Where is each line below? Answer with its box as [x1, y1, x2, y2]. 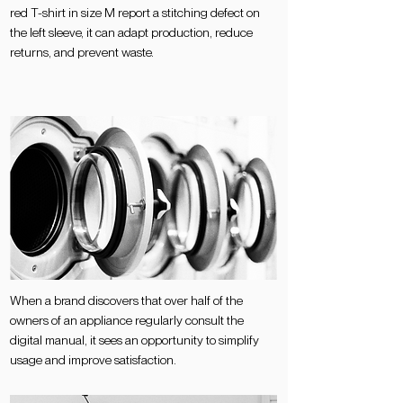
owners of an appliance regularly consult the [10, 313, 244, 327]
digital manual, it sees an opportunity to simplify [10, 333, 259, 347]
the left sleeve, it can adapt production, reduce [10, 25, 253, 40]
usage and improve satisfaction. [10, 353, 176, 367]
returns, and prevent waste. [10, 45, 154, 59]
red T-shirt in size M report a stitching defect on [10, 5, 260, 20]
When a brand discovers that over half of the [10, 293, 243, 308]
